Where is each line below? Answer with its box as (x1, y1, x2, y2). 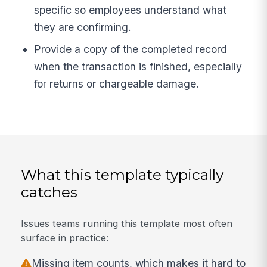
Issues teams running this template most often (21, 218, 233, 230)
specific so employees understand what (34, 3, 227, 16)
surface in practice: (21, 232, 109, 244)
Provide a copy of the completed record (34, 43, 228, 56)
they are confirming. (34, 20, 132, 33)
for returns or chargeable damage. (34, 77, 200, 91)
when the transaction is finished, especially (34, 60, 243, 73)
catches (21, 182, 78, 201)
